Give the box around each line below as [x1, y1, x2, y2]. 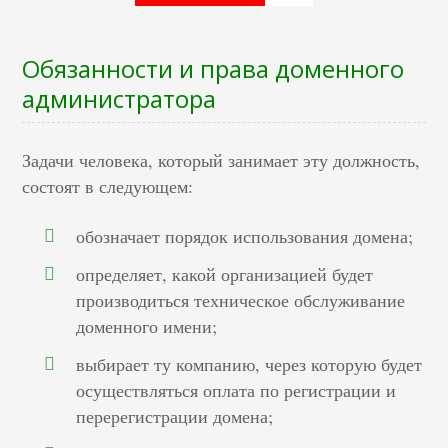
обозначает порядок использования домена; [76, 224, 414, 249]
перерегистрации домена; [76, 404, 274, 429]
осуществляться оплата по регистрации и [76, 378, 397, 403]
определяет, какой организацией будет [76, 262, 374, 287]
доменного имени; [76, 314, 218, 339]
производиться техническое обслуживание [76, 288, 406, 313]
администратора [22, 82, 217, 116]
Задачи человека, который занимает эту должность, [22, 148, 421, 173]
